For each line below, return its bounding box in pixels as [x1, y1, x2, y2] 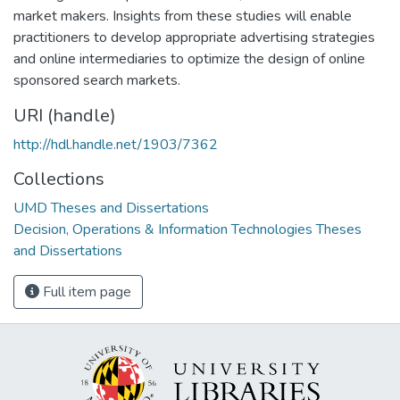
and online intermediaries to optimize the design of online [13, 48, 365, 69]
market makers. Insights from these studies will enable [13, 5, 352, 26]
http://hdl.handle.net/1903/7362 [13, 134, 218, 154]
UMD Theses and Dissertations [13, 197, 209, 218]
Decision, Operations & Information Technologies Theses [13, 219, 362, 239]
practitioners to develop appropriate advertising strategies [13, 27, 375, 47]
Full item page [39, 281, 131, 302]
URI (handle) [13, 103, 116, 128]
